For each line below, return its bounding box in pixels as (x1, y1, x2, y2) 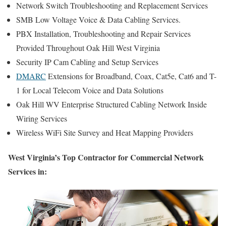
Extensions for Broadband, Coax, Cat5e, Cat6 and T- (46, 71, 216, 82)
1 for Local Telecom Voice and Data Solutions (16, 85, 163, 96)
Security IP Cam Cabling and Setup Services (16, 56, 158, 68)
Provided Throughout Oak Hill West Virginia (16, 42, 160, 53)
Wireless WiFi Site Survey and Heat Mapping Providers (16, 127, 193, 138)
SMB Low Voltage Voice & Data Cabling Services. (16, 14, 181, 25)
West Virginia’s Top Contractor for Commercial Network (8, 151, 204, 163)
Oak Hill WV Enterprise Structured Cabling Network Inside (16, 99, 207, 110)
